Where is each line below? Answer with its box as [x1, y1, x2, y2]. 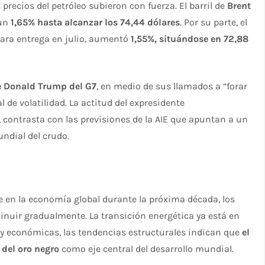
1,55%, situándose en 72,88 [131, 33, 249, 45]
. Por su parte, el [180, 17, 248, 28]
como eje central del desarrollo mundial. [59, 243, 234, 255]
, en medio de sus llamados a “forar [96, 80, 248, 92]
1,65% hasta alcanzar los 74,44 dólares [11, 17, 180, 28]
